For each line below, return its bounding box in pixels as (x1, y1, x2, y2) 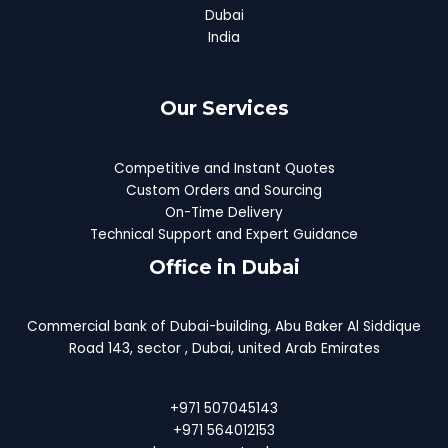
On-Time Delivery (165, 202, 283, 222)
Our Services (159, 96, 289, 121)
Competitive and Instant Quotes (113, 158, 335, 178)
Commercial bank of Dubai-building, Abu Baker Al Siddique (27, 317, 421, 336)
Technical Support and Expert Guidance (90, 224, 358, 244)
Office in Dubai (148, 254, 300, 279)
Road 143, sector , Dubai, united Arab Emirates (68, 339, 380, 358)
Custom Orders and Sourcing (126, 180, 322, 200)
